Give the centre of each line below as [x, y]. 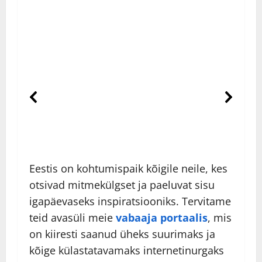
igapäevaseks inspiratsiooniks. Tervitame [130, 201]
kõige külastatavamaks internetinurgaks [127, 251]
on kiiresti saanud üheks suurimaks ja [122, 234]
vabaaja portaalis [162, 218]
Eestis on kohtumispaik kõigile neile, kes [128, 169]
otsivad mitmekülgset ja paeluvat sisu [122, 185]
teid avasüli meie [73, 218]
